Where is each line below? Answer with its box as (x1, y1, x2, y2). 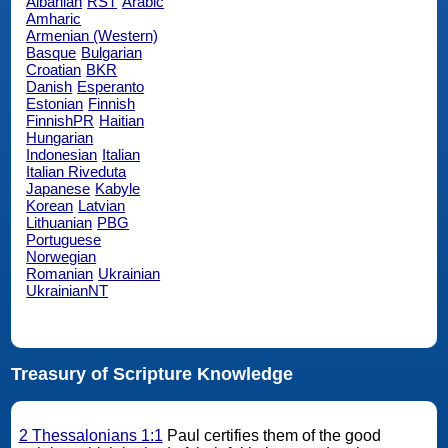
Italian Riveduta (26, 162, 127, 180)
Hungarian (26, 128, 94, 146)
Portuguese (26, 230, 102, 248)
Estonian (26, 94, 84, 112)
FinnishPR (26, 111, 95, 129)
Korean (26, 196, 74, 214)
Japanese (26, 179, 91, 197)
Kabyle (95, 179, 141, 197)
